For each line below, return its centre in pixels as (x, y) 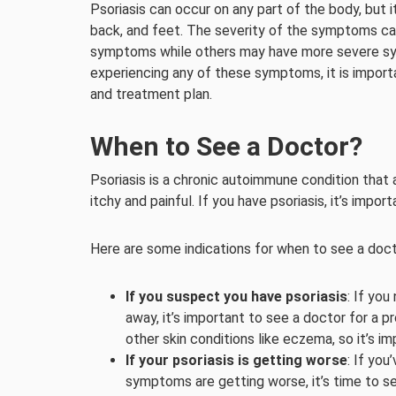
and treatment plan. (151, 94)
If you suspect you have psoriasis (236, 297)
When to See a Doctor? (226, 146)
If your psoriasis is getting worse (236, 360)
